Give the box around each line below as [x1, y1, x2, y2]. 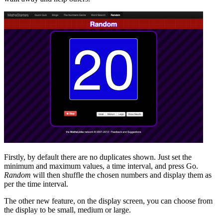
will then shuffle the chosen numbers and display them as [31, 170, 212, 179]
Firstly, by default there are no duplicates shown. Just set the [4, 152, 192, 161]
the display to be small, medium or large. [4, 205, 131, 214]
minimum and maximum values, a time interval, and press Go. [4, 161, 198, 170]
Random [4, 170, 31, 179]
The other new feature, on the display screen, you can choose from [4, 196, 213, 205]
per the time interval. [4, 179, 68, 188]
